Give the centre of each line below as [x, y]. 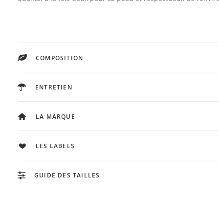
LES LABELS [55, 146]
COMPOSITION [60, 58]
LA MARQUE [55, 117]
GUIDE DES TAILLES [67, 175]
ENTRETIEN [54, 87]
